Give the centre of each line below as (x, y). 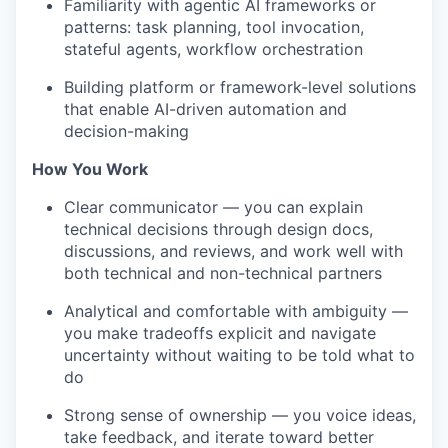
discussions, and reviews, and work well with (233, 251)
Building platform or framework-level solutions (240, 87)
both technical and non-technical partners (223, 273)
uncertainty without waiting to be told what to (239, 355)
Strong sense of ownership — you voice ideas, (240, 415)
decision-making (126, 131)
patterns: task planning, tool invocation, (214, 27)
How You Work (90, 169)
